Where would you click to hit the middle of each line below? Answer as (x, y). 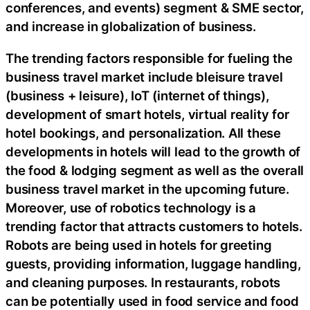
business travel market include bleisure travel (144, 76)
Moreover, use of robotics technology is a (131, 207)
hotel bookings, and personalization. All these (143, 133)
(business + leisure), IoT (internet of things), (137, 95)
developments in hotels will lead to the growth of (153, 151)
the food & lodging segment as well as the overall (155, 170)
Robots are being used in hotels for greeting (139, 245)
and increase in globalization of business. (131, 27)
